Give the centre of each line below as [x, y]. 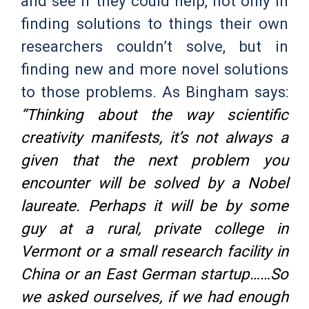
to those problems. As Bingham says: [154, 91]
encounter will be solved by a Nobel [154, 182]
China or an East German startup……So [154, 273]
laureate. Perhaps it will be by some [154, 205]
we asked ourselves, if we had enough [154, 296]
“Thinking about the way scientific [154, 114]
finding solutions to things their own [154, 23]
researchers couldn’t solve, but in [154, 46]
